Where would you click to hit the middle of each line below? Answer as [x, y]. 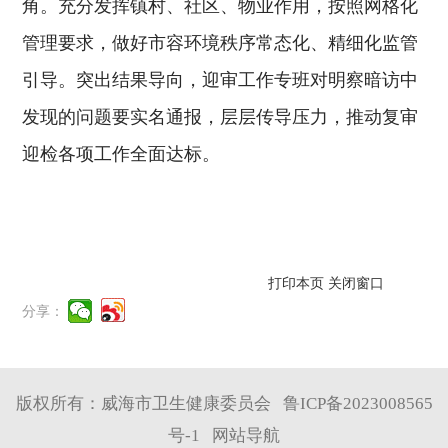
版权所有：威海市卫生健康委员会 [143, 403]
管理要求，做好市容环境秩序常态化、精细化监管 [220, 42]
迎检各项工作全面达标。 [121, 153]
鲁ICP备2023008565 [357, 403]
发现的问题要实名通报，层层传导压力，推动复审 [220, 116]
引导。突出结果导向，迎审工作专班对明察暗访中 [220, 79]
